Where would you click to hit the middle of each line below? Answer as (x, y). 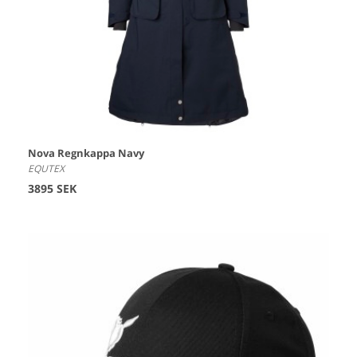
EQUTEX (46, 169)
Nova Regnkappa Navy (86, 153)
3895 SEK (52, 189)
